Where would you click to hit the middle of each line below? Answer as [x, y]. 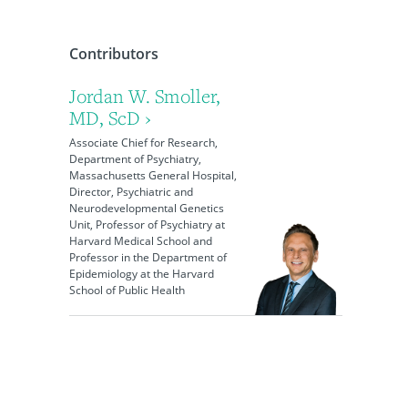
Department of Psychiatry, [135, 159]
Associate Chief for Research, [143, 143]
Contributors [113, 54]
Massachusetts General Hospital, [153, 175]
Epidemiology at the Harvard [141, 274]
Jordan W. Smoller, [144, 96]
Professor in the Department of [148, 257]
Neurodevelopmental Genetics [146, 208]
